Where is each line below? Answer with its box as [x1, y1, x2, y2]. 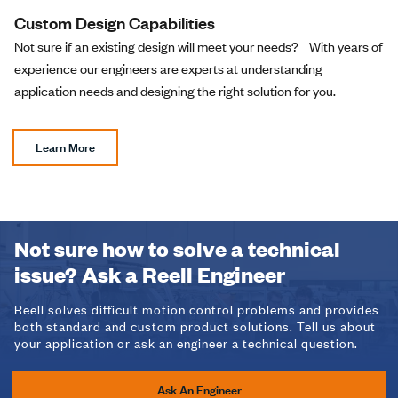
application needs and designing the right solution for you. [14, 82, 336, 100]
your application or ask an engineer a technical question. [14, 334, 358, 352]
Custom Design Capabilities [14, 12, 215, 35]
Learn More [36, 139, 95, 156]
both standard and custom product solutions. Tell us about [14, 317, 376, 335]
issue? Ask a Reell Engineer [14, 259, 285, 288]
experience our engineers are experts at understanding [14, 60, 322, 78]
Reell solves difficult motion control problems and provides [14, 300, 379, 318]
